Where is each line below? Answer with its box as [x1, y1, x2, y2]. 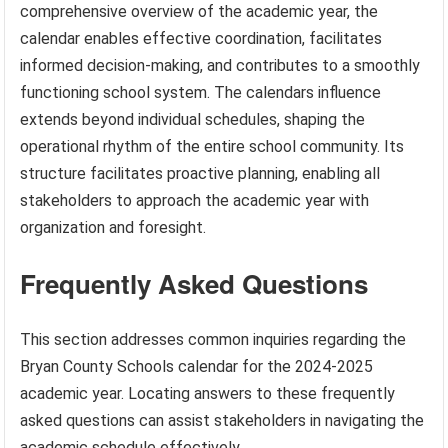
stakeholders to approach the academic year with [20, 190, 370, 210]
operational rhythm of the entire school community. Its [20, 136, 405, 156]
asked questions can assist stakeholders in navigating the [20, 410, 425, 430]
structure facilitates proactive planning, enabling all [20, 163, 381, 183]
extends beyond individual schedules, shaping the [20, 109, 366, 129]
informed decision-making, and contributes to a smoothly [20, 55, 421, 75]
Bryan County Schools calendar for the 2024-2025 [20, 356, 374, 376]
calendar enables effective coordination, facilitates [20, 28, 383, 48]
